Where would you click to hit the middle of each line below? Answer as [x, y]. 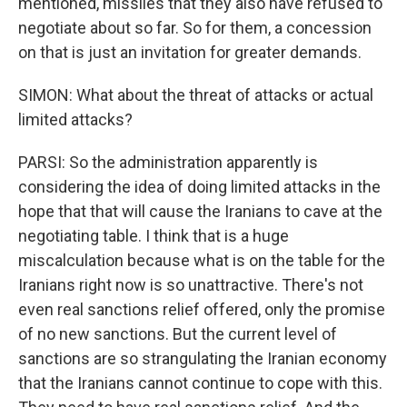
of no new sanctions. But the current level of [178, 334]
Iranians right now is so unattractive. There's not [191, 285]
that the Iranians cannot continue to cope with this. [200, 383]
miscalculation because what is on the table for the [202, 260]
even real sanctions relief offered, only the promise [202, 309]
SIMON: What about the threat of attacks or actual [196, 95]
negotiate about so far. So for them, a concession [195, 28]
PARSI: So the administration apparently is [168, 162]
